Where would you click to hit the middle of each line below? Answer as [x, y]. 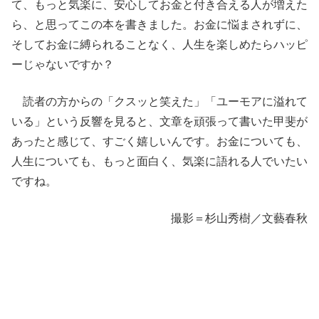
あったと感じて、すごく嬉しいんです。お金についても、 [159, 142]
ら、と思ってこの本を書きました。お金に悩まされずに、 [159, 25]
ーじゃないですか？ [63, 65]
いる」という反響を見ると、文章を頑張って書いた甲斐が [159, 122]
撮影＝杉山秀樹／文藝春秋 [239, 219]
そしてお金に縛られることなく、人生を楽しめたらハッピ [159, 45]
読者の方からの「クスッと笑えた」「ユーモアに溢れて [159, 102]
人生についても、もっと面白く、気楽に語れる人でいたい [159, 162]
